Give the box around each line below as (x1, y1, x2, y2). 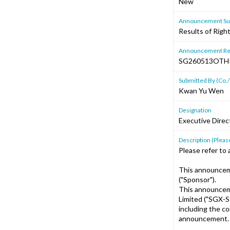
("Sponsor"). (179, 175, 216, 184)
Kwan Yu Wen (179, 86, 224, 95)
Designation (179, 106, 212, 114)
